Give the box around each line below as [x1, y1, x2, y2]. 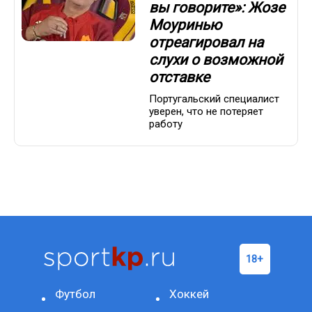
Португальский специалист [149, 92, 279, 105]
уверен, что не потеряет [149, 104, 263, 118]
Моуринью [149, 17, 221, 34]
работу [149, 117, 182, 130]
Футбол [55, 286, 96, 301]
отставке [149, 69, 210, 86]
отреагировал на [149, 34, 263, 52]
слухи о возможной [149, 52, 283, 69]
